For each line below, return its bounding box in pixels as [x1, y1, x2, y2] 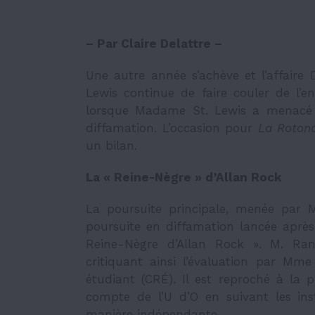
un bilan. [86, 139, 137, 153]
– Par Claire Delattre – [86, 37, 226, 51]
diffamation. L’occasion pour [86, 121, 258, 135]
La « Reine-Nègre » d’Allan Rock [86, 170, 282, 184]
